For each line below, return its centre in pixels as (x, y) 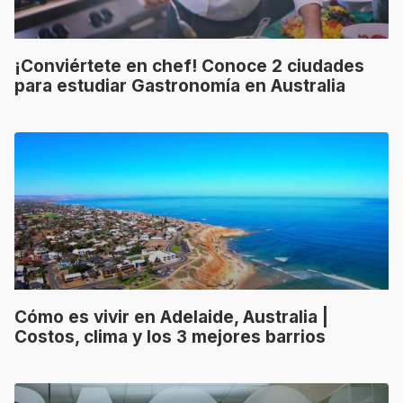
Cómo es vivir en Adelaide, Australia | (171, 318)
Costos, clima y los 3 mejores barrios (170, 337)
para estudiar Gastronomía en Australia (180, 86)
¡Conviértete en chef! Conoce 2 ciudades (189, 67)
